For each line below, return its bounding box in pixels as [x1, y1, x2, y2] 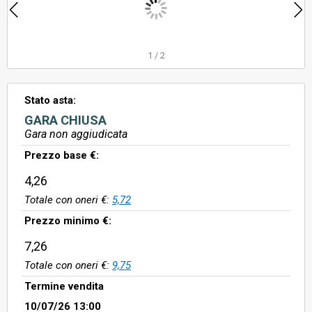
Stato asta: [24, 94, 76, 107]
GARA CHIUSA [24, 113, 107, 127]
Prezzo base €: [24, 149, 99, 162]
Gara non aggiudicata [24, 127, 127, 141]
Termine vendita [24, 280, 104, 292]
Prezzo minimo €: [24, 214, 111, 227]
